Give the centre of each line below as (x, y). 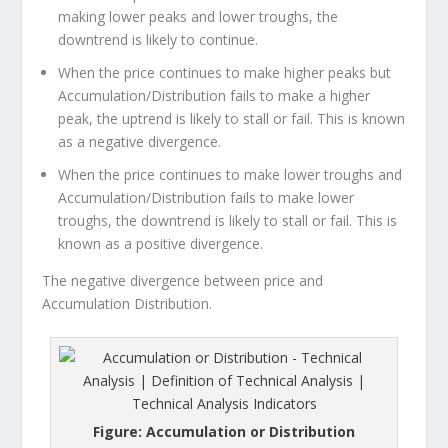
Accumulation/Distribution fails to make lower (206, 197)
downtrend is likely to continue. (158, 40)
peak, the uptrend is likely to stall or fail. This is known (232, 118)
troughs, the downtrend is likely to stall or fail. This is (228, 220)
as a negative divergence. (140, 141)
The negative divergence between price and (183, 280)
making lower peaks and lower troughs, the (198, 17)
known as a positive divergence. (161, 243)
